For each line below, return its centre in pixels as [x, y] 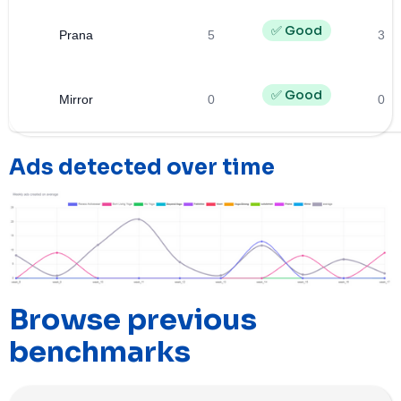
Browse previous [133, 319]
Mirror [76, 99]
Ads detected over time [142, 167]
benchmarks [100, 351]
